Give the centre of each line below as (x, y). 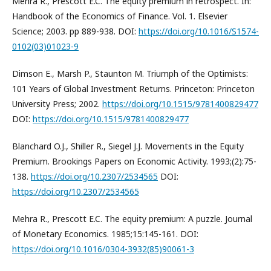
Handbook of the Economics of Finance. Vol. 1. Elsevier (120, 16)
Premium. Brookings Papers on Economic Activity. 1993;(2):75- (134, 161)
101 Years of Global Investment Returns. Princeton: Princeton (133, 88)
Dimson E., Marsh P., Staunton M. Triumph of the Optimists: (130, 73)
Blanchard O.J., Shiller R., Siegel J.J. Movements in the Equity (128, 146)
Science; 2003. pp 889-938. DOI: (75, 31)
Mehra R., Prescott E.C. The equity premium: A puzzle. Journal (132, 218)
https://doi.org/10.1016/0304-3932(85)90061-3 (103, 249)
